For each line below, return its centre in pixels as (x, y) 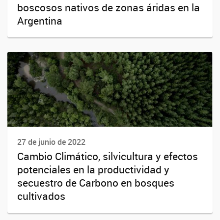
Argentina (40, 20)
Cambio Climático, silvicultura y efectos (108, 156)
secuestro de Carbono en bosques (96, 183)
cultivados (41, 196)
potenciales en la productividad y (93, 170)
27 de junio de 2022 (51, 142)
